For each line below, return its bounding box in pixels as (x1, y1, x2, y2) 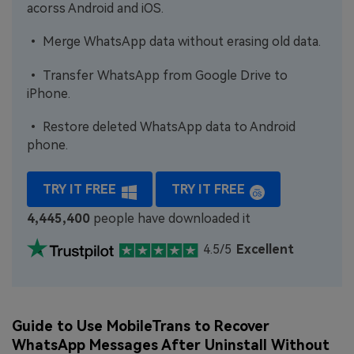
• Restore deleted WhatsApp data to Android (27, 119, 296, 134)
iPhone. (27, 85, 71, 101)
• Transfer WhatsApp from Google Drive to (27, 67, 288, 83)
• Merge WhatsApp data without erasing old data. (27, 34, 322, 50)
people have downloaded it (90, 210, 251, 226)
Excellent (236, 241, 295, 257)
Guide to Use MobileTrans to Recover (12, 318, 269, 335)
